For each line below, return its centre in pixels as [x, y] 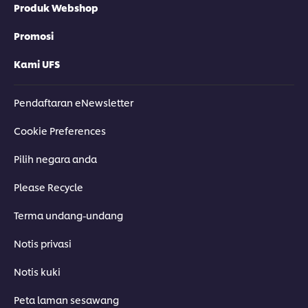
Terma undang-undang [68, 215]
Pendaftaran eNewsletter [74, 102]
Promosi [34, 36]
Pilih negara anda [55, 159]
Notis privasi [43, 243]
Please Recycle [48, 187]
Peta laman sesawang [66, 300]
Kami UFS [37, 64]
